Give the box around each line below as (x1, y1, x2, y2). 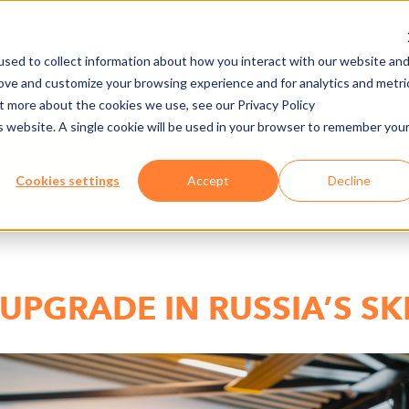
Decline (327, 172, 371, 188)
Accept (187, 172, 230, 188)
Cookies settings (16, 172, 121, 188)
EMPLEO (239, 89, 297, 105)
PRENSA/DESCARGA (59, 89, 195, 105)
